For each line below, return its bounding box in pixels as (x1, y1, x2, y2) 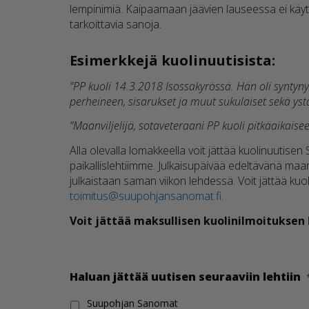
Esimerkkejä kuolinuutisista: (69, 51, 275, 70)
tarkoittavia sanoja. (69, 17, 161, 32)
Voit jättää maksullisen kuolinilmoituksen (69, 212, 308, 228)
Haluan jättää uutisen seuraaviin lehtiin (69, 269, 301, 285)
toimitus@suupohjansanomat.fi (69, 188, 221, 203)
